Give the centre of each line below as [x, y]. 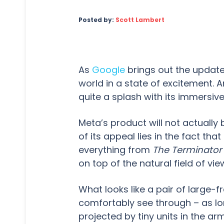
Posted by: [97, 20]
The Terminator [187, 150]
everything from [115, 150]
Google [108, 70]
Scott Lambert [140, 20]
